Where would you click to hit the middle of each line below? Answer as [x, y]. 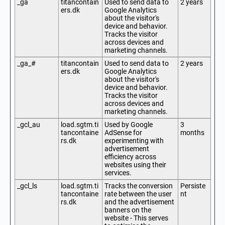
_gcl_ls [27, 186]
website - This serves [136, 218]
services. [118, 173]
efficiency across [130, 157]
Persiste [193, 186]
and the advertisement [139, 202]
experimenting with [134, 141]
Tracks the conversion [139, 186]
